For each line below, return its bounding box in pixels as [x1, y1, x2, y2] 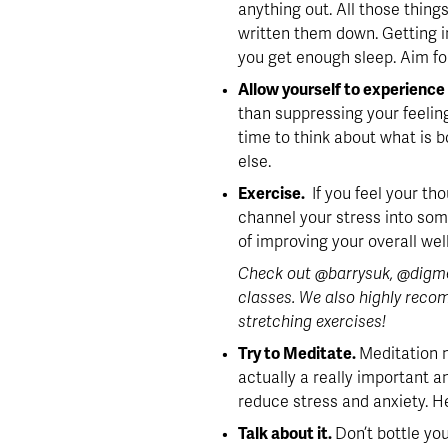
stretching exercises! [238, 311, 387, 332]
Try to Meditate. [238, 343, 360, 364]
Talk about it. [238, 423, 336, 444]
